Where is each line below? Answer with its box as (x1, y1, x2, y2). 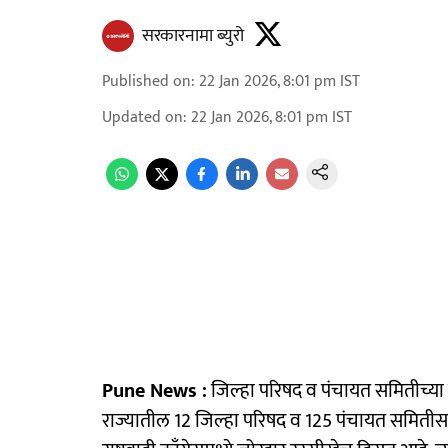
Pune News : (102, 374, 207, 408)
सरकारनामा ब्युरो (142, 21, 244, 51)
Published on (102, 68, 191, 95)
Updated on (102, 104, 183, 131)
